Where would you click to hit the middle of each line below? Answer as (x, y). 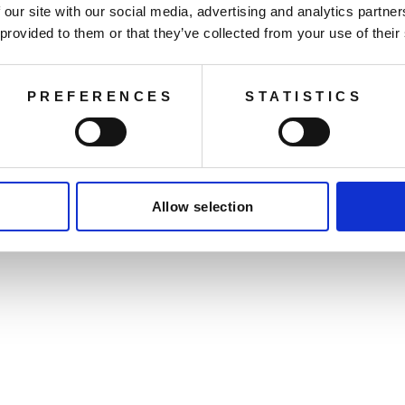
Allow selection (202, 206)
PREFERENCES (100, 96)
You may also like (202, 57)
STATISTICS (304, 96)
